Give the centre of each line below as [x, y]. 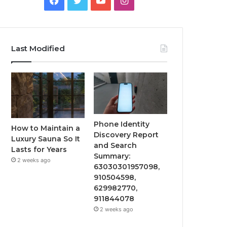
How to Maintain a [46, 128]
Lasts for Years [39, 150]
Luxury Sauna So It [46, 139]
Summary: [112, 156]
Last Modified [38, 48]
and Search [116, 145]
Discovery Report [126, 135]
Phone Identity [122, 124]
